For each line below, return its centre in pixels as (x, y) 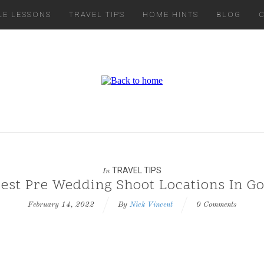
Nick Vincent (151, 205)
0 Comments (216, 205)
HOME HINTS (171, 14)
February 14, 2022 (61, 205)
